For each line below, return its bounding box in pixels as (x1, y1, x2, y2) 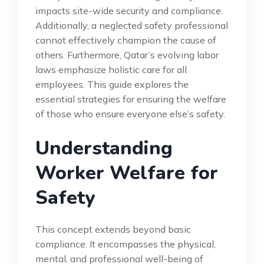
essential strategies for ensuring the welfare (35, 93, 226, 105)
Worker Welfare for (35, 160, 218, 186)
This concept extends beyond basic (35, 223, 191, 235)
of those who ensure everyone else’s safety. (35, 107, 225, 120)
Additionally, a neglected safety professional (35, 19, 228, 31)
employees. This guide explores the (35, 78, 189, 90)
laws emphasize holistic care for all (35, 63, 187, 75)
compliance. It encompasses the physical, (35, 237, 216, 250)
